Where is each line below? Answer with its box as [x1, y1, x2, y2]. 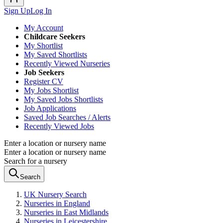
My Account [24, 23, 63, 32]
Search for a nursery [4, 157, 67, 165]
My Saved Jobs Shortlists [24, 95, 103, 104]
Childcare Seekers [24, 32, 85, 41]
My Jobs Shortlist [24, 86, 79, 95]
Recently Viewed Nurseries [24, 59, 110, 68]
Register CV [24, 77, 63, 86]
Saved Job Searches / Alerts [24, 113, 111, 121]
